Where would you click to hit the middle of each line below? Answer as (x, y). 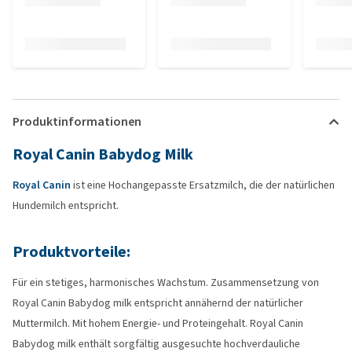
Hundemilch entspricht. (66, 205)
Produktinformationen (77, 121)
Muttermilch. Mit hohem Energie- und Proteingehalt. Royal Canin (158, 323)
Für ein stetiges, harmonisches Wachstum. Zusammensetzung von (166, 282)
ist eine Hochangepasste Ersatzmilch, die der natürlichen (203, 185)
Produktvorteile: (71, 252)
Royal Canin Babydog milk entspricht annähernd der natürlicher (158, 303)
